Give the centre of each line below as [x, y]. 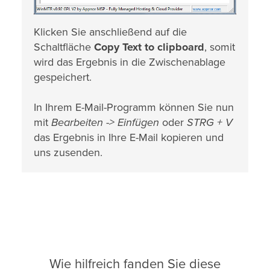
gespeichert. [63, 77]
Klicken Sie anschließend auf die [110, 32]
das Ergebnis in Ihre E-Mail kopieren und [129, 138]
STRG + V [210, 123]
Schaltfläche [64, 47]
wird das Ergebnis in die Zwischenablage [130, 62]
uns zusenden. [68, 153]
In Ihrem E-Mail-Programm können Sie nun [134, 108]
